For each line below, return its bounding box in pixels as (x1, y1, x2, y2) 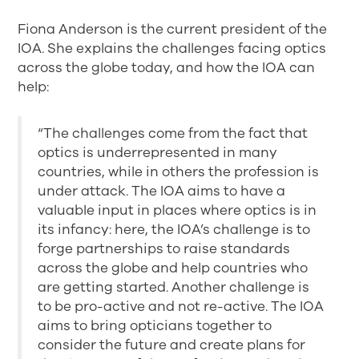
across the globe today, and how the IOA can (18, 58, 316, 77)
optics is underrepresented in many (38, 143, 278, 162)
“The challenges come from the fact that (38, 123, 309, 143)
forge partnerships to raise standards (38, 239, 291, 258)
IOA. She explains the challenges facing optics (18, 38, 327, 58)
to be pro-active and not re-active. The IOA (38, 296, 325, 316)
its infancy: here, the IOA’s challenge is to (38, 220, 311, 239)
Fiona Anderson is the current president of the (18, 19, 328, 38)
